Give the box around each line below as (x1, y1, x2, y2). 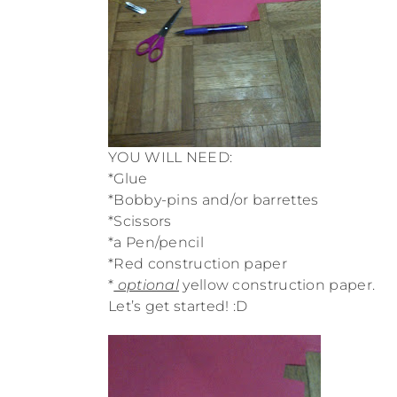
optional (113, 276, 180, 294)
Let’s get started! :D (108, 298, 248, 315)
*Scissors (108, 213, 175, 230)
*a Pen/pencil (108, 234, 204, 252)
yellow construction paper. (179, 276, 379, 294)
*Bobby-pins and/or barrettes (108, 191, 323, 209)
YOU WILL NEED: (108, 149, 233, 167)
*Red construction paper (108, 255, 292, 273)
